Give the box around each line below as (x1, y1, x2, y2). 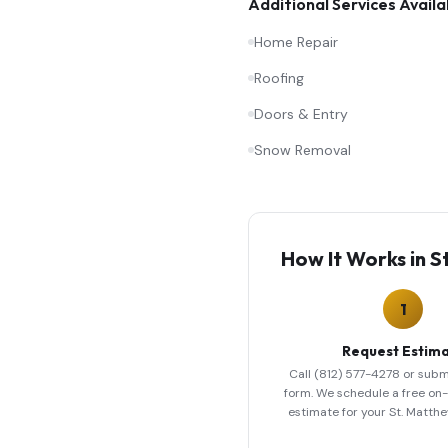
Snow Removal (254, 141, 351, 159)
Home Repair (254, 33, 338, 51)
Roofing (254, 69, 304, 87)
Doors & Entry (254, 105, 348, 123)
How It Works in (281, 246, 430, 271)
